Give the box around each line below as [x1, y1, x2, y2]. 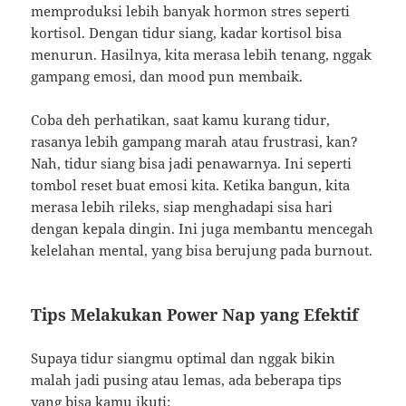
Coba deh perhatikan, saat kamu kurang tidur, [31, 110, 331, 129]
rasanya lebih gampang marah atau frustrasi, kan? [31, 131, 359, 150]
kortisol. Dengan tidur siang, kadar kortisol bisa [31, 23, 343, 42]
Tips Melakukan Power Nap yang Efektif [31, 303, 359, 325]
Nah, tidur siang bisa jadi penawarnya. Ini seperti [31, 153, 353, 172]
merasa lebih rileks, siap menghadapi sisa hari [31, 197, 333, 216]
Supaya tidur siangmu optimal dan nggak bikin [31, 348, 336, 367]
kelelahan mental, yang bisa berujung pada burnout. [31, 240, 373, 259]
